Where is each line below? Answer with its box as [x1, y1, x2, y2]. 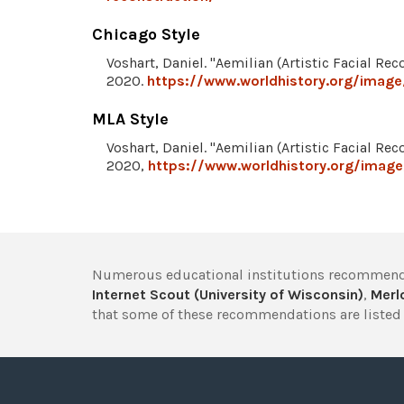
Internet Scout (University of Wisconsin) [92, 286, 363, 304]
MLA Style [92, 109, 169, 130]
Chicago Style [92, 24, 200, 45]
